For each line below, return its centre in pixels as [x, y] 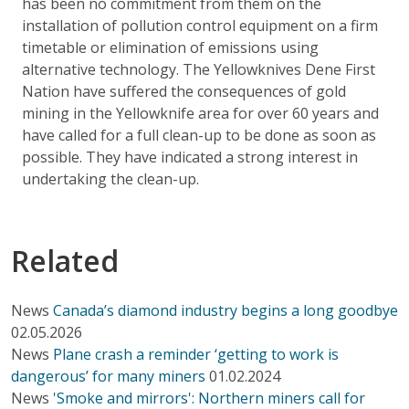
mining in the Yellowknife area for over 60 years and [200, 113]
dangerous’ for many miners [108, 376]
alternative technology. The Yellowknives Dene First [199, 69]
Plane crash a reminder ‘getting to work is [196, 354]
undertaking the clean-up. [110, 178]
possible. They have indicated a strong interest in [190, 157]
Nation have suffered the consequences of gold [184, 91]
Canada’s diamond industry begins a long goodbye [225, 310]
